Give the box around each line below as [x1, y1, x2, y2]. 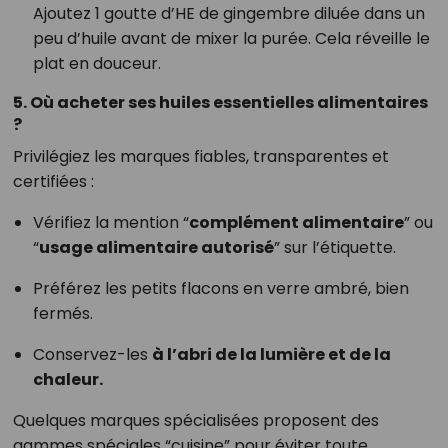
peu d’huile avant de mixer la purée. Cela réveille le [32, 27, 430, 51]
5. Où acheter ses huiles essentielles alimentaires [12, 91, 428, 115]
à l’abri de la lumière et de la [151, 343, 391, 367]
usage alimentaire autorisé [38, 236, 274, 260]
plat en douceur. [32, 52, 161, 76]
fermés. [32, 302, 93, 326]
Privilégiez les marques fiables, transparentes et [12, 145, 389, 169]
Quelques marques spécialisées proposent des [12, 409, 379, 433]
